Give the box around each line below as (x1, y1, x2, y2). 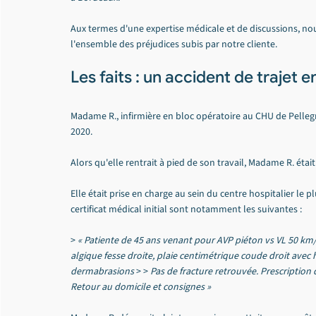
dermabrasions (71, 265, 134, 279)
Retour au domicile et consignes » (71, 280, 211, 294)
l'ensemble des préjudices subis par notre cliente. (71, 37, 277, 51)
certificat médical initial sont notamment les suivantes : (71, 202, 302, 217)
